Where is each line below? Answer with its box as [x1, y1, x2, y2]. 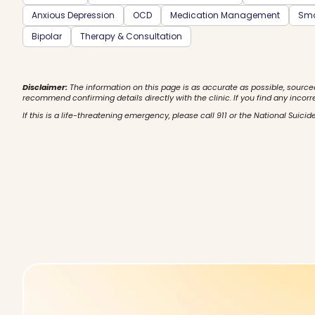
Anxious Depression [32, 9, 115, 21]
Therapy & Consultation [80, 30, 182, 42]
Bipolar [32, 30, 62, 42]
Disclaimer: [22, 82, 67, 93]
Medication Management [170, 9, 280, 21]
